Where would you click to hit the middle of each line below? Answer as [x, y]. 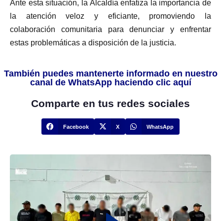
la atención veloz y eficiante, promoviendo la [110, 16]
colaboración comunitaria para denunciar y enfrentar [110, 29]
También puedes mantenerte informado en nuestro [110, 73]
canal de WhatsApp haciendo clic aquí [110, 82]
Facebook [76, 127]
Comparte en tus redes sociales [110, 103]
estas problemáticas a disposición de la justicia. [93, 42]
